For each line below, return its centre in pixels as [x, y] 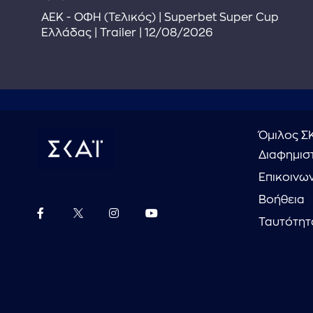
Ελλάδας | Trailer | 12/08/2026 [127, 32]
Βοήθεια [282, 200]
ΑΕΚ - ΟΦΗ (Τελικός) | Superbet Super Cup [160, 17]
